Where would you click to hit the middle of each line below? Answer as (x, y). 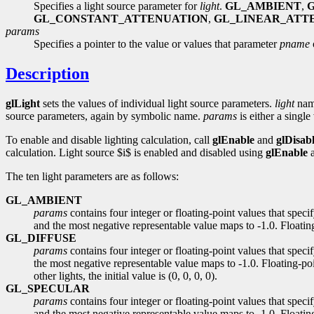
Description (47, 73)
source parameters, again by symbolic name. (104, 116)
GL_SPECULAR (48, 288)
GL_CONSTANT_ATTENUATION (121, 19)
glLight (23, 103)
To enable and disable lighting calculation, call (109, 139)
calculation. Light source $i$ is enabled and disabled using (136, 152)
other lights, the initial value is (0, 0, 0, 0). (125, 275)
